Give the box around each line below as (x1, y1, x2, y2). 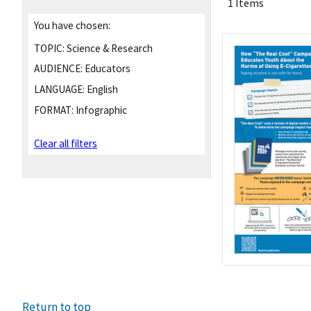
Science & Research (65, 41, 153, 55)
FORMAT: (34, 103, 74, 117)
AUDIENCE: (34, 62, 83, 76)
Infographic (74, 103, 127, 117)
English (85, 83, 118, 96)
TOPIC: (34, 41, 65, 55)
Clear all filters (34, 137, 97, 151)
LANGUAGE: (34, 83, 85, 96)
